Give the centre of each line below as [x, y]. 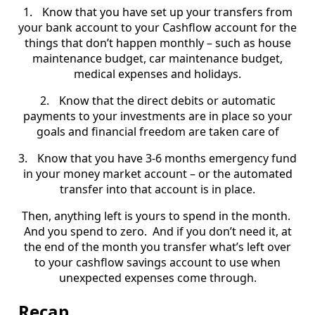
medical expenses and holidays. [157, 74]
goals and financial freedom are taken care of [157, 132]
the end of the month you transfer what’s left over [157, 247]
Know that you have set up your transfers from [167, 12]
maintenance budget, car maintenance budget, [157, 59]
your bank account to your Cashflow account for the [157, 28]
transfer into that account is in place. [157, 189]
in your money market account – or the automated [157, 174]
